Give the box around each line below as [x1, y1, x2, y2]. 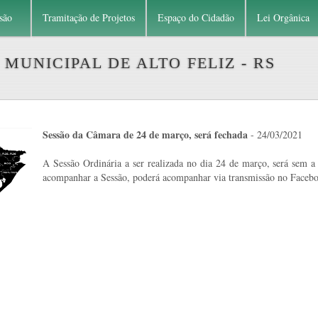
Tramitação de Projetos [43, 11, 135, 24]
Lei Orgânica [257, 11, 309, 24]
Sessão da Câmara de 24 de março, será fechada [43, 127, 248, 142]
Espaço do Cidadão [158, 11, 234, 24]
